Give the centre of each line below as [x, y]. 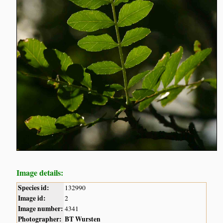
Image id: [32, 198]
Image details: [40, 173]
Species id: [34, 188]
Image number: [41, 209]
